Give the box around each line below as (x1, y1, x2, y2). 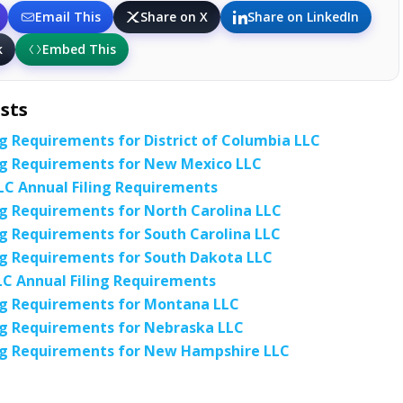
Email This (34, 7, 101, 25)
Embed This (41, 40, 116, 58)
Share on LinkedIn (246, 7, 359, 25)
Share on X (139, 7, 208, 25)
